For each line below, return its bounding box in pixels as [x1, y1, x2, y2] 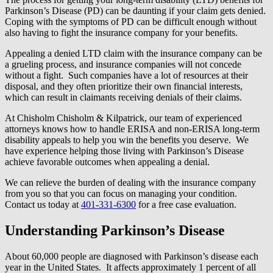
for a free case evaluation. [136, 199, 236, 210]
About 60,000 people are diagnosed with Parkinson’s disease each [5, 250, 258, 261]
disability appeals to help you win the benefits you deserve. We [5, 134, 249, 145]
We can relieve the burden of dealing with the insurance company [5, 177, 256, 188]
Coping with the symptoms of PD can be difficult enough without [5, 16, 257, 27]
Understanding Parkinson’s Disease [5, 222, 225, 238]
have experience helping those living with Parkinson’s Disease [5, 145, 244, 156]
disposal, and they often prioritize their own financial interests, [5, 80, 243, 91]
